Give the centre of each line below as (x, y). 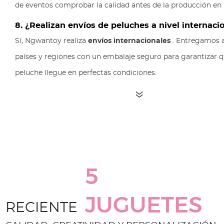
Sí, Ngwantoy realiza (51, 41)
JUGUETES (144, 206)
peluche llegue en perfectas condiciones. (86, 73)
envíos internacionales (129, 41)
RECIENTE (42, 208)
